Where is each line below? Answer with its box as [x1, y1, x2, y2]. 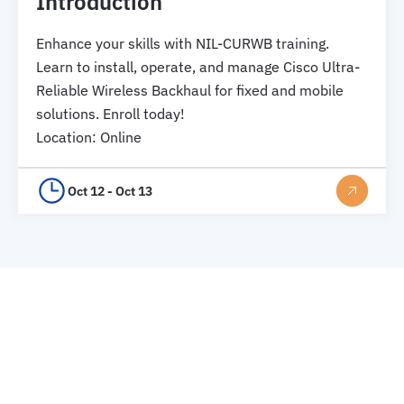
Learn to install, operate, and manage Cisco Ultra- [36, 57, 360, 76]
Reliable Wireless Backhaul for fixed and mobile [36, 80, 344, 99]
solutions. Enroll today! [36, 104, 185, 123]
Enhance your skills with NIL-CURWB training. [36, 33, 329, 52]
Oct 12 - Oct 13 [68, 182, 152, 199]
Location [36, 127, 92, 146]
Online [100, 127, 142, 146]
